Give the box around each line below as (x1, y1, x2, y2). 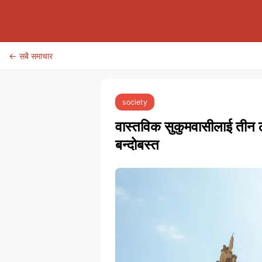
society (122, 98, 147, 106)
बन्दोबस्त (115, 136, 159, 153)
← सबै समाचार (9, 51, 53, 61)
